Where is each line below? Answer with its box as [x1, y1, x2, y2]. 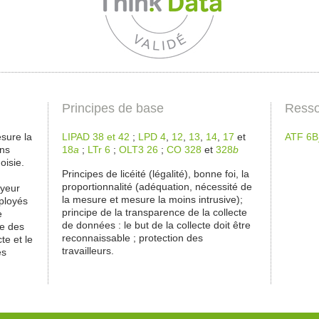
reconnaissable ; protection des [62, 232, 203, 244]
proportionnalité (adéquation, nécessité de [62, 181, 252, 193]
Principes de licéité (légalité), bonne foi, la [62, 168, 249, 180]
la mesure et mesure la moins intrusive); [62, 194, 243, 206]
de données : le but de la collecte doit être [62, 219, 251, 231]
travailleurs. [62, 245, 114, 257]
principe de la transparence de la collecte [62, 206, 247, 219]
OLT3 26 [119, 143, 158, 155]
